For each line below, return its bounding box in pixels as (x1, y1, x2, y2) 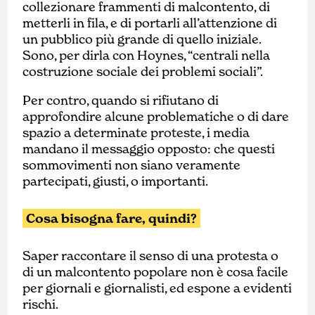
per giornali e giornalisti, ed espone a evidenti (22, 279, 292, 296)
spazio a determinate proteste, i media (22, 124, 250, 141)
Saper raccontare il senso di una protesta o (22, 247, 279, 264)
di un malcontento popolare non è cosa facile (22, 263, 289, 280)
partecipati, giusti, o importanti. (22, 172, 209, 189)
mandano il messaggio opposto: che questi (22, 140, 276, 157)
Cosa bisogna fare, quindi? (26, 210, 198, 226)
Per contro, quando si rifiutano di (22, 91, 219, 108)
